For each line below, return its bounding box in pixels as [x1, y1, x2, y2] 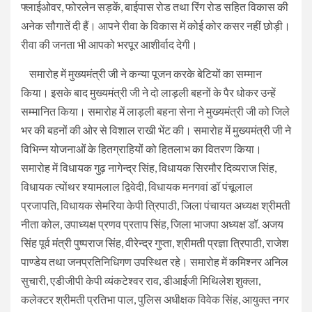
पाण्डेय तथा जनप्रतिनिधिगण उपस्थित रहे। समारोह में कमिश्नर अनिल [21, 254, 288, 268]
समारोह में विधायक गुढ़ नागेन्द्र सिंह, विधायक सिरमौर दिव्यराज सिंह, [21, 160, 276, 174]
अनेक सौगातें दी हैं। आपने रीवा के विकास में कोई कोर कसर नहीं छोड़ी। [21, 18, 290, 32]
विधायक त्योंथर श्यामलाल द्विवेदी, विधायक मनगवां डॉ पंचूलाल [21, 179, 253, 193]
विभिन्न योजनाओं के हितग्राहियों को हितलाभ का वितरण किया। [21, 141, 262, 155]
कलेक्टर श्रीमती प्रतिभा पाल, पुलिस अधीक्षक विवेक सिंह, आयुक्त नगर [21, 292, 289, 306]
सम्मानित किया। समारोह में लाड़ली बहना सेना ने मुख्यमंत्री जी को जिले [21, 104, 290, 118]
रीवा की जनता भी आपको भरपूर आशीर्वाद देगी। [21, 37, 198, 51]
